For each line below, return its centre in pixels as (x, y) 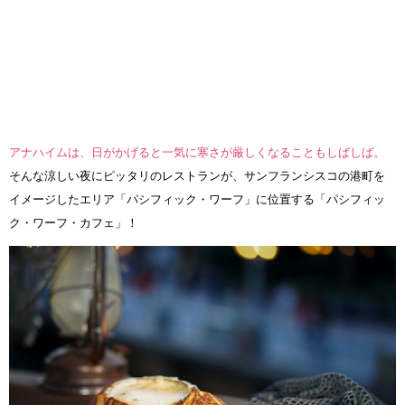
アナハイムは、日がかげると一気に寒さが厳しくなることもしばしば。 (197, 153)
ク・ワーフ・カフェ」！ (74, 223)
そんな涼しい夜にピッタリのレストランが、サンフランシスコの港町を (197, 176)
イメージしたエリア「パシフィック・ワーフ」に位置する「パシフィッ (197, 200)
